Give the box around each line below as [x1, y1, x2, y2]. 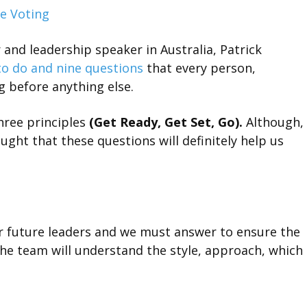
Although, [243, 114, 304, 130]
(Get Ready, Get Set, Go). [89, 114, 243, 130]
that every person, [143, 60, 256, 76]
